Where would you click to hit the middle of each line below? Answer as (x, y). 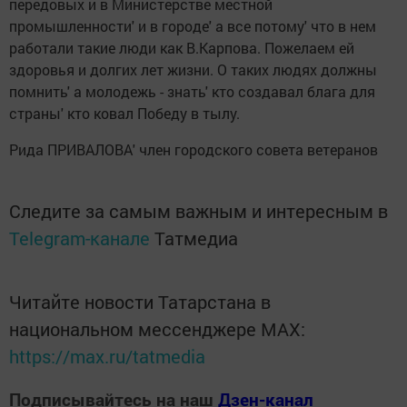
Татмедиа (196, 238)
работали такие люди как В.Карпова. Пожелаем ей (182, 48)
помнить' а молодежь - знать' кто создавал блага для (192, 92)
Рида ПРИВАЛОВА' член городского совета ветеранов (194, 150)
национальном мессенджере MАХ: (157, 329)
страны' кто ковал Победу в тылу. (124, 114)
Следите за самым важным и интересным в (199, 211)
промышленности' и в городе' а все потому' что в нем (193, 26)
